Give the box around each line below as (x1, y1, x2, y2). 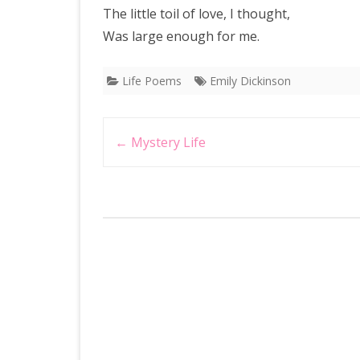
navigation (103, 147, 174, 165)
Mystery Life (128, 133, 206, 151)
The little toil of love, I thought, (103, 5, 290, 22)
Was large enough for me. (103, 27, 260, 45)
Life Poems (122, 73, 182, 88)
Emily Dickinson (210, 73, 291, 88)
